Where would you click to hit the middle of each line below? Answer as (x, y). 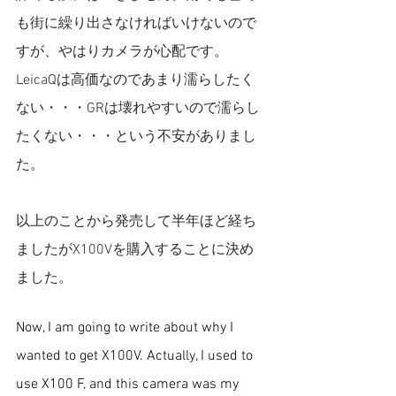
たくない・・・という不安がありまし (136, 137)
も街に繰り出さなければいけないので (136, 24)
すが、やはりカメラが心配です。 (122, 52)
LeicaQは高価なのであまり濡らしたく (135, 80)
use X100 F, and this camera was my (129, 385)
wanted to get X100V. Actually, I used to (136, 356)
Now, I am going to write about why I (126, 328)
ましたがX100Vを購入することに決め (135, 250)
